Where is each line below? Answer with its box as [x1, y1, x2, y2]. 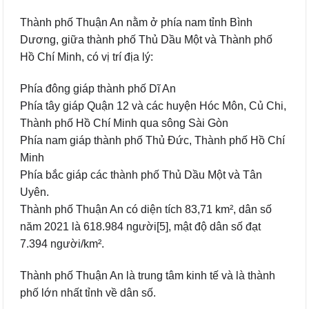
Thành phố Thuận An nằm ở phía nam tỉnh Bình [20, 17, 252, 29]
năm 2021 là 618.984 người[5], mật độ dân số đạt [20, 220, 261, 232]
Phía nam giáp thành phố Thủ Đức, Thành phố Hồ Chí [20, 134, 285, 146]
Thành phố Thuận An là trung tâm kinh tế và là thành [20, 269, 275, 281]
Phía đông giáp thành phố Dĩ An [20, 82, 176, 94]
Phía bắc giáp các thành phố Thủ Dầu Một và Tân [20, 168, 262, 181]
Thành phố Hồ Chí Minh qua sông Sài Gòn [20, 117, 228, 129]
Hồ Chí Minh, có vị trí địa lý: [20, 51, 153, 63]
